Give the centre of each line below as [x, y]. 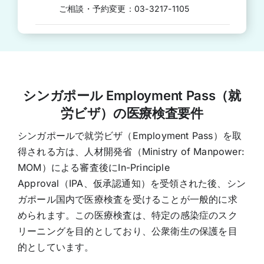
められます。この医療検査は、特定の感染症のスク [127, 215]
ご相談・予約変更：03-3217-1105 [124, 8]
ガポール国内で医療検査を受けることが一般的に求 [127, 199]
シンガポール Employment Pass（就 [132, 95]
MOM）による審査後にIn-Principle [93, 167]
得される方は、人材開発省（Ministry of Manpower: [131, 151]
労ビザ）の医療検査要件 [132, 113]
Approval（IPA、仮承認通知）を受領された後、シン [132, 183]
